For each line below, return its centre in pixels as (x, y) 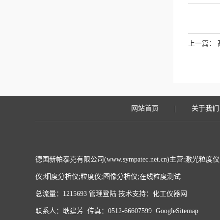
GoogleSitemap (177, 211)
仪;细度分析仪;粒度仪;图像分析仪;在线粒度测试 (108, 177)
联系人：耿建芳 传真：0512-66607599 (96, 211)
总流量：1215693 (62, 194)
